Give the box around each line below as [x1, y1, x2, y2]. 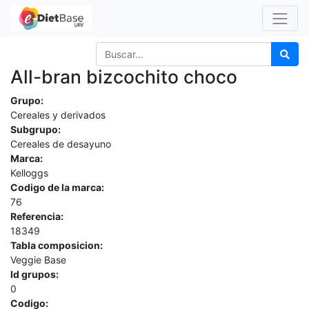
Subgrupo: [10, 123, 61, 135]
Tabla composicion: [10, 239, 103, 251]
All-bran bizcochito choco [10, 65, 237, 88]
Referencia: [10, 210, 63, 222]
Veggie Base [10, 253, 66, 266]
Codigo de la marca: [10, 181, 104, 193]
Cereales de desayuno [10, 137, 111, 150]
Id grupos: [10, 268, 59, 280]
